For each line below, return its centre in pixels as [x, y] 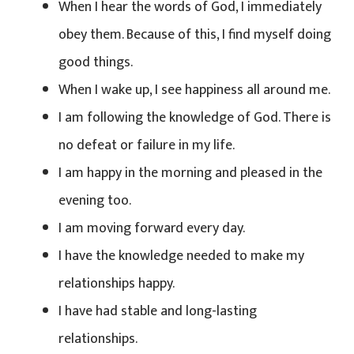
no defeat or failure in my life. [147, 145]
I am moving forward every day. [152, 228]
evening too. [95, 200]
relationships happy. [117, 283]
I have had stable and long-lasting [158, 311]
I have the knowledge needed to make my [181, 256]
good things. [96, 62]
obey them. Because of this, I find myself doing [195, 34]
